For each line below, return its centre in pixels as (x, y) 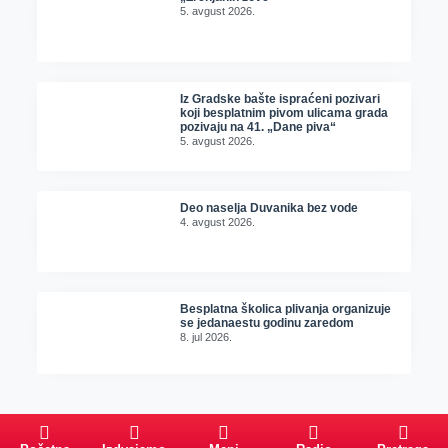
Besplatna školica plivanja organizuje (286, 309)
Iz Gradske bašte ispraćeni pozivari (280, 98)
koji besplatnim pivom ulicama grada (284, 112)
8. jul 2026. (206, 337)
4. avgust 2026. (218, 221)
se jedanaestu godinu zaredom (267, 323)
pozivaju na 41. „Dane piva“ (258, 126)
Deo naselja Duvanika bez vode (269, 207)
